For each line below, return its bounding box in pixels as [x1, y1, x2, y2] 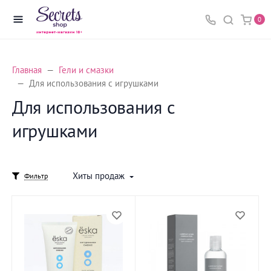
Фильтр [24, 171, 48, 180]
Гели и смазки [59, 64, 114, 76]
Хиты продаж [73, 170, 125, 181]
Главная [12, 64, 42, 76]
